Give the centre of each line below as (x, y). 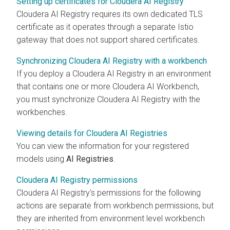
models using (41, 159)
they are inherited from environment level (91, 219)
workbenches (41, 112)
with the (185, 100)
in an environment (178, 74)
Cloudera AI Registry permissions (77, 180)
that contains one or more (64, 87)
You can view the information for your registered (103, 146)
